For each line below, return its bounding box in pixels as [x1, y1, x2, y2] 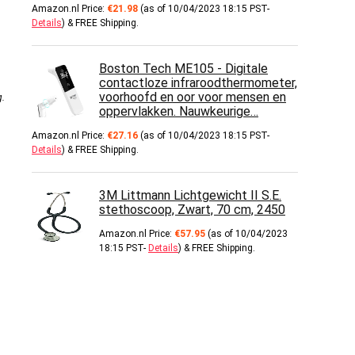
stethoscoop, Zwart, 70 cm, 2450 [99, 202, 285, 217]
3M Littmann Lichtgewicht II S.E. [99, 188, 281, 203]
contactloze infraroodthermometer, [99, 75, 297, 90]
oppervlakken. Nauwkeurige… [99, 104, 258, 119]
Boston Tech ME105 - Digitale [99, 61, 268, 76]
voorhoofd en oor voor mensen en [99, 90, 286, 105]
